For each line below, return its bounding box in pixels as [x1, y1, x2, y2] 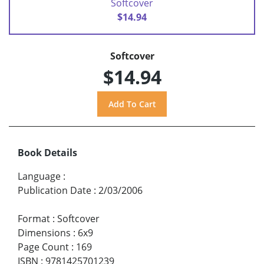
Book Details [18, 146, 77, 159]
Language [18, 169, 61, 183]
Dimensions [18, 226, 71, 239]
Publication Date [18, 183, 91, 197]
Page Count [18, 240, 69, 253]
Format [18, 212, 50, 225]
